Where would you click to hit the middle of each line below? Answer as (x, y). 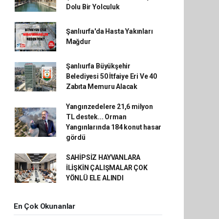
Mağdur (78, 42)
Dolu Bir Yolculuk (93, 7)
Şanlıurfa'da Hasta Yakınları (109, 31)
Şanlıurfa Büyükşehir (98, 66)
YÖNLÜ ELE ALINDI (95, 178)
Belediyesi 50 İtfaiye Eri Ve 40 (111, 76)
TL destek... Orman (96, 117)
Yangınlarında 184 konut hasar (114, 127)
